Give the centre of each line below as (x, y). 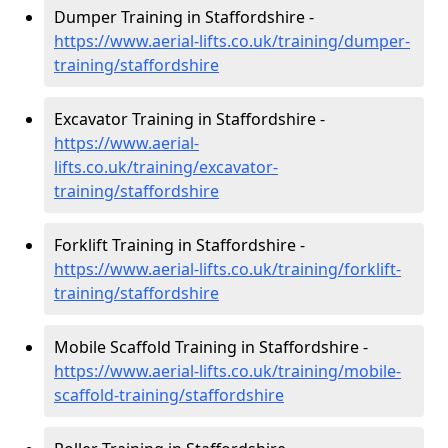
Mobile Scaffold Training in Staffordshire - (211, 347)
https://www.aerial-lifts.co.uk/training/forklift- (227, 269)
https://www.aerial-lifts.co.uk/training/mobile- (227, 371)
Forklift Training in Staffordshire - (179, 245)
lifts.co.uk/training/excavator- (166, 167)
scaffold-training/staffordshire (169, 395)
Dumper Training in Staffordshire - (184, 17)
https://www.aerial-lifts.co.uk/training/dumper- (232, 41)
